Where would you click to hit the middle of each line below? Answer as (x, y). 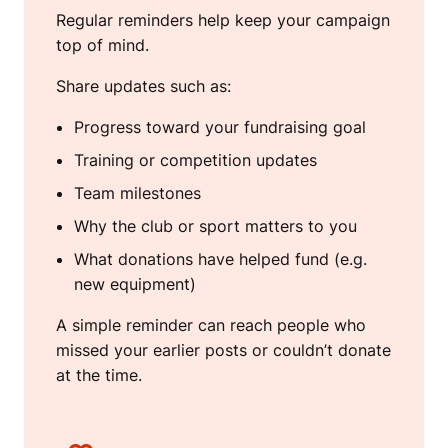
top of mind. (102, 45)
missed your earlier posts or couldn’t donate (223, 350)
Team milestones (137, 193)
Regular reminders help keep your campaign (223, 20)
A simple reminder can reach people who (211, 325)
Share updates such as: (143, 86)
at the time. (99, 375)
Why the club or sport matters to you (215, 226)
